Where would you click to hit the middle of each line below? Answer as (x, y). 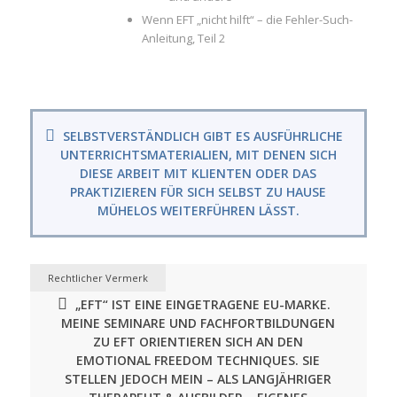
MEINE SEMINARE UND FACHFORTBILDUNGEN (198, 323)
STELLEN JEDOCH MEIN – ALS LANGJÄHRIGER (198, 378)
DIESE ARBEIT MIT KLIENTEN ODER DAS (198, 173)
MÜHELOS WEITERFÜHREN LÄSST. (198, 210)
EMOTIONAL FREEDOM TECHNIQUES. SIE (198, 360)
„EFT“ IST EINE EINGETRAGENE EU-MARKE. (203, 304)
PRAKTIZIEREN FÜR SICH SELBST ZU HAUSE (198, 191)
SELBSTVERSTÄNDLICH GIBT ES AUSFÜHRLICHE (203, 136)
